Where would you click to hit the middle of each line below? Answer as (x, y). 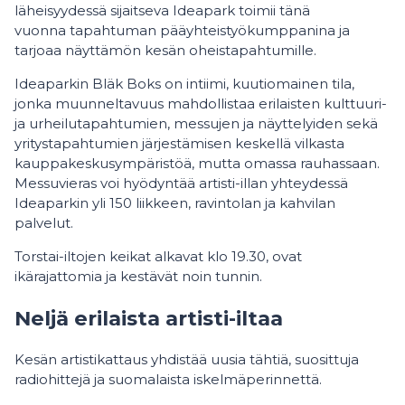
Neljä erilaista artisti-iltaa (149, 318)
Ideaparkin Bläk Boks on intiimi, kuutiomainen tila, (184, 84)
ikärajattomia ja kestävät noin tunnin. (140, 276)
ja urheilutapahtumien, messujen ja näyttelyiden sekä (196, 123)
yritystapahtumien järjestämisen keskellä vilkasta (179, 143)
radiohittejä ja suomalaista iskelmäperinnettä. (170, 380)
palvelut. (46, 223)
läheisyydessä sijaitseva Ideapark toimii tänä (162, 10)
